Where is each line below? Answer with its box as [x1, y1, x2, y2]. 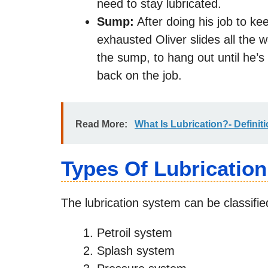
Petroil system [97, 226, 172, 239]
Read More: [75, 118, 127, 129]
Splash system [97, 243, 175, 257]
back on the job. [97, 68, 182, 82]
